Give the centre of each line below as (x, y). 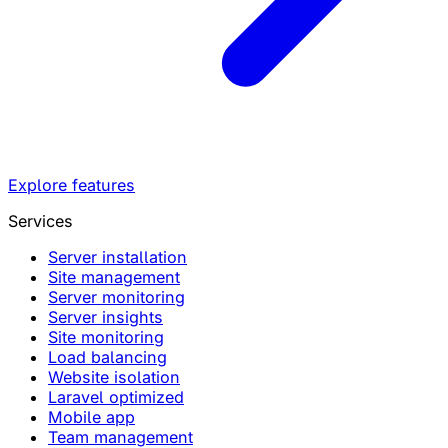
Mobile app (91, 417)
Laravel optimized (116, 397)
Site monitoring (106, 337)
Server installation (117, 257)
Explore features (71, 185)
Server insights (105, 317)
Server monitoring (116, 297)
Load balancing (107, 357)
